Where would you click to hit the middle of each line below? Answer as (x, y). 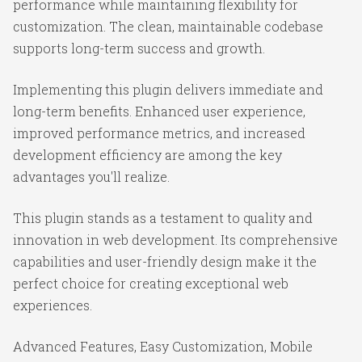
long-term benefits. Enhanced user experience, (159, 111)
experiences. (53, 305)
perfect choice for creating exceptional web (151, 283)
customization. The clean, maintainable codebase (168, 26)
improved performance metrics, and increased (159, 133)
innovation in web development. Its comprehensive (175, 239)
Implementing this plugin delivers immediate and (168, 89)
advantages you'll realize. (91, 176)
